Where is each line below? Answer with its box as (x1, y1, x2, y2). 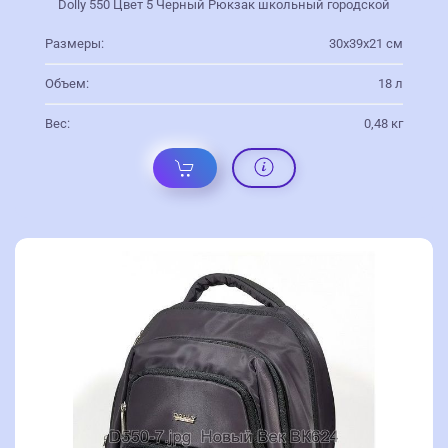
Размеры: (45, 35, 104, 51)
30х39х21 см (329, 35, 403, 51)
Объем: (45, 75, 89, 91)
